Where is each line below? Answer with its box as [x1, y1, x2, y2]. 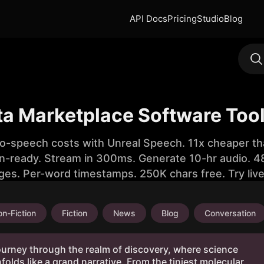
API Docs [130, 13, 167, 24]
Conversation [204, 208, 256, 218]
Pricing [167, 13, 197, 24]
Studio [197, 13, 224, 24]
